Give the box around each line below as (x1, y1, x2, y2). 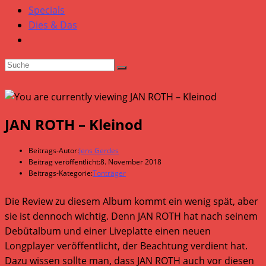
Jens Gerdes (79, 145, 119, 156)
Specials (28, 4, 65, 17)
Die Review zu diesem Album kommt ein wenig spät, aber (5, 194, 258, 208)
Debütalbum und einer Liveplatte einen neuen (5, 224, 211, 237)
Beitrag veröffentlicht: (28, 156, 100, 167)
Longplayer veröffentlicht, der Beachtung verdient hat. (5, 239, 248, 252)
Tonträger (93, 167, 126, 178)
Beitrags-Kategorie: (28, 167, 93, 178)
